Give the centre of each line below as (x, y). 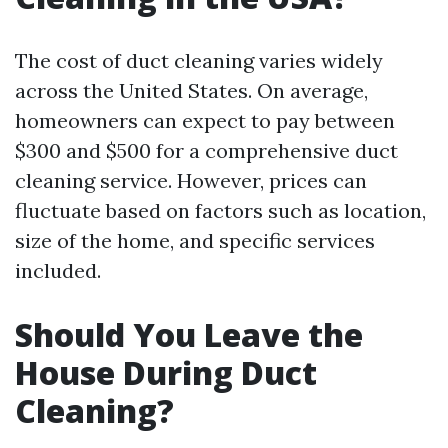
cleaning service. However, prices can (191, 180)
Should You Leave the (189, 334)
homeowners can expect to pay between (205, 120)
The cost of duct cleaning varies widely (199, 60)
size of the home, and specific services (195, 240)
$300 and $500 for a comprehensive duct (206, 150)
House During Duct (166, 372)
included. (58, 270)
